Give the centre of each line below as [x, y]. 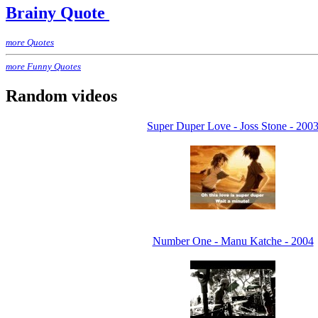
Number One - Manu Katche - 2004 [233, 241]
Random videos [61, 95]
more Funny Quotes [43, 67]
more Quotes [30, 43]
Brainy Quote [55, 13]
